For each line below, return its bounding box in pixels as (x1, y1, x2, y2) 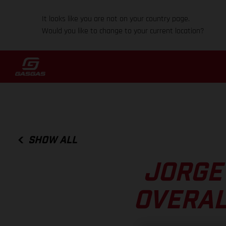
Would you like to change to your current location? (42, 26, 205, 36)
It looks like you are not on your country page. (42, 14, 190, 24)
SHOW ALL (28, 135, 78, 145)
